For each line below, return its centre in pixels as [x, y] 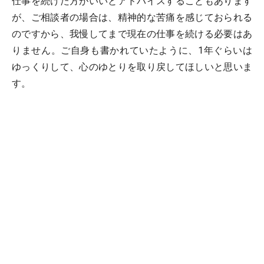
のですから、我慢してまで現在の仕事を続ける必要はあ [132, 34]
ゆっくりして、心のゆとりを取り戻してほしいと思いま [132, 67]
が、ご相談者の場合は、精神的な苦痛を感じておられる [132, 17]
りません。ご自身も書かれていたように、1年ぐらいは [132, 50]
